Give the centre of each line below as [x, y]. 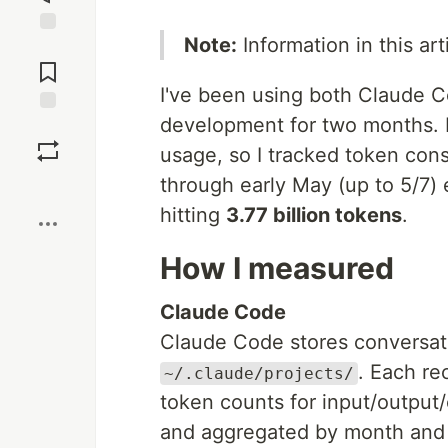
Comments [48, 64]
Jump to [48, 47]
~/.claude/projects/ [259, 373]
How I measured [277, 268]
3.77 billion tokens [314, 215]
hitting [193, 215]
